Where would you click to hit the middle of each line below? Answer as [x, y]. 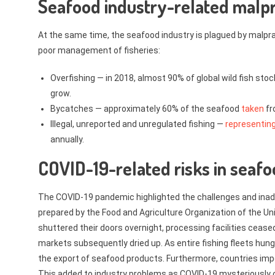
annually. [67, 139]
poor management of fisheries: [99, 50]
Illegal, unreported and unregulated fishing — [138, 124]
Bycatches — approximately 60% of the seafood [146, 109]
